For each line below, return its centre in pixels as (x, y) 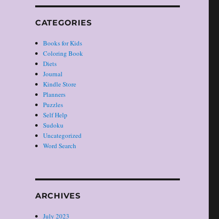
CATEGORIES (63, 23)
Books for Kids (63, 43)
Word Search (60, 146)
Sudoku (54, 125)
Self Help (55, 115)
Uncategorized (63, 136)
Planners (55, 95)
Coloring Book (63, 54)
